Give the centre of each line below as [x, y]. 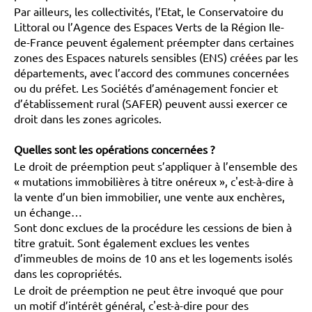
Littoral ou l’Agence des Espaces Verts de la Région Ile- [149, 26]
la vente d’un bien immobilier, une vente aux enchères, [149, 196]
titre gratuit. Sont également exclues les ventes [132, 242]
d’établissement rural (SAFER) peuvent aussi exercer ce [151, 103]
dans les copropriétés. [68, 273]
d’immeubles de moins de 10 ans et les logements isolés [153, 258]
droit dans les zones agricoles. [88, 118]
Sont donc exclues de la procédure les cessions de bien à [153, 227]
